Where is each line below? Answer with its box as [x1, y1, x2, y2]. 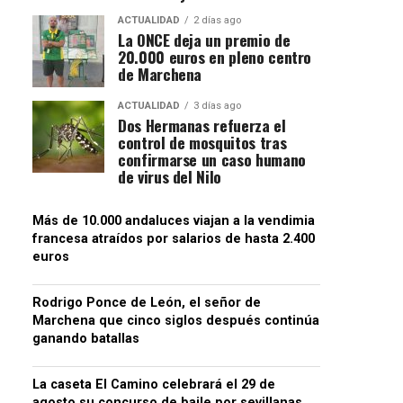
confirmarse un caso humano [118, 147, 306, 171]
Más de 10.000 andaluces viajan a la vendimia [32, 212, 315, 228]
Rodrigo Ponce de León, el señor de [32, 294, 261, 310]
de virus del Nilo [118, 164, 222, 188]
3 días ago [193, 99, 241, 112]
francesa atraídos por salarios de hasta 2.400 [32, 230, 315, 246]
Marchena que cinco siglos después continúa [32, 312, 319, 328]
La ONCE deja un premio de [118, 27, 291, 51]
